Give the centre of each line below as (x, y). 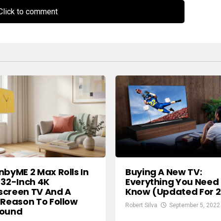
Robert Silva (141, 205)
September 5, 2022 (195, 205)
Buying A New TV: (164, 172)
